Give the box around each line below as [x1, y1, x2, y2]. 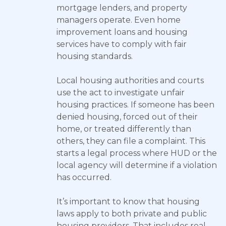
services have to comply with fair [56, 39, 187, 49]
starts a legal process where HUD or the [56, 148, 217, 158]
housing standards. [56, 51, 133, 61]
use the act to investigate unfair [56, 88, 185, 97]
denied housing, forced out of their [56, 112, 198, 122]
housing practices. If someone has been [56, 100, 214, 109]
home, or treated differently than [56, 124, 191, 134]
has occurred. [56, 173, 111, 182]
